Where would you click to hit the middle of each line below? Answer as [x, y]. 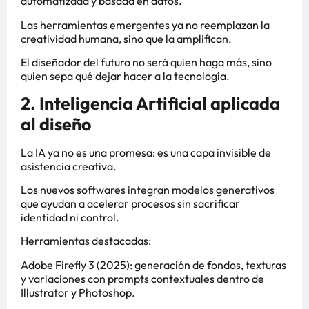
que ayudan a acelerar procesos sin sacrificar [130, 204]
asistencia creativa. [69, 166]
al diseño [56, 124]
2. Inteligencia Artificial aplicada [150, 103]
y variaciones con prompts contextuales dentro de [142, 278]
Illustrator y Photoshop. [78, 292]
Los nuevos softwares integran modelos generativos [148, 190]
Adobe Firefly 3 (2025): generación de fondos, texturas [153, 265]
